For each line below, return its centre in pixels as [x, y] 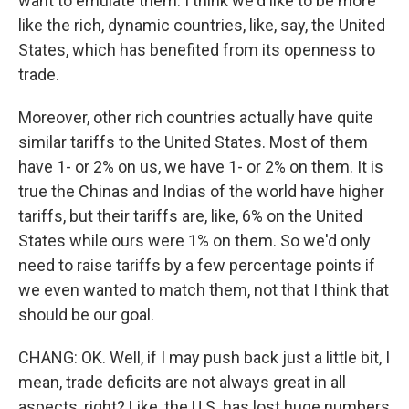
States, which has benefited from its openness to [197, 50]
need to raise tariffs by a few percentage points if [197, 265]
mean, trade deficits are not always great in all [182, 382]
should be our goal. [86, 315]
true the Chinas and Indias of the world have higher [201, 191]
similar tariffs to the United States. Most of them [193, 142]
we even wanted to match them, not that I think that [204, 290]
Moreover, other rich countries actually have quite [196, 117]
